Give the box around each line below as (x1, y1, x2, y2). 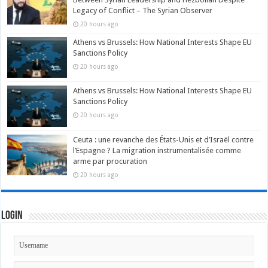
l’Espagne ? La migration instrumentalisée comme (73, 145, 242, 155)
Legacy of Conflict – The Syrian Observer (73, 6, 213, 16)
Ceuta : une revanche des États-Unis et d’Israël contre (73, 135, 254, 144)
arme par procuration (73, 156, 148, 166)
